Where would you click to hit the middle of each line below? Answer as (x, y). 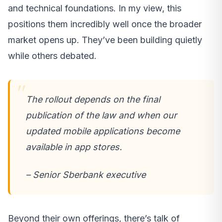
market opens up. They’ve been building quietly (105, 40)
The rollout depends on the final (93, 100)
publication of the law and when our (101, 115)
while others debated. (52, 56)
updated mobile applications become (103, 131)
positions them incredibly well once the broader (105, 24)
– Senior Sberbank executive (86, 175)
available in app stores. (74, 147)
